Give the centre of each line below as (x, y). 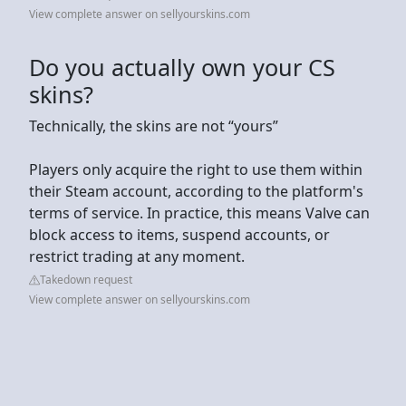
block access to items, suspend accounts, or (179, 234)
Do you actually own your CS (182, 67)
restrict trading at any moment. (137, 256)
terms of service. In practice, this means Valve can (199, 213)
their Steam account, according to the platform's (196, 191)
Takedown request (86, 279)
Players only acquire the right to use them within (196, 169)
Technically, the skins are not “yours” (154, 126)
